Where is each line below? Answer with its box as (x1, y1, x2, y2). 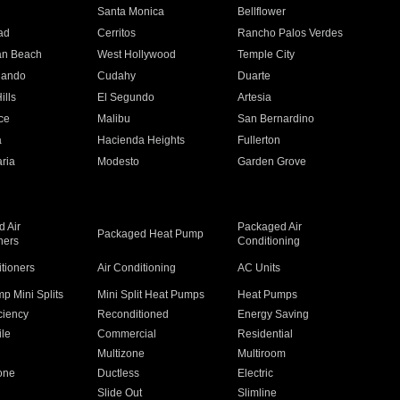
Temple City (237, 48, 296, 61)
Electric (237, 367, 274, 379)
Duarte (237, 70, 271, 82)
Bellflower (237, 5, 287, 18)
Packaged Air (237, 221, 303, 233)
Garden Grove (237, 155, 307, 168)
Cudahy (96, 70, 136, 82)
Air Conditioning (96, 262, 176, 274)
